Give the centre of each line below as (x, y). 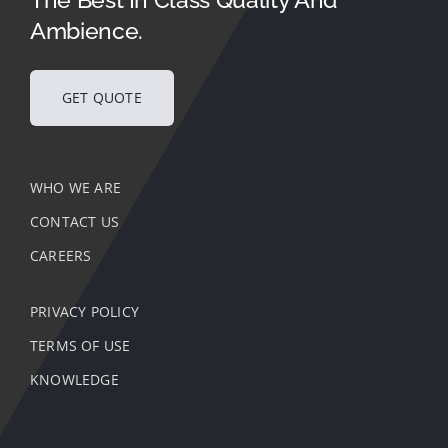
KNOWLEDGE (74, 379)
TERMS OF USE (80, 345)
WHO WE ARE (75, 187)
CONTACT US (74, 221)
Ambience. (86, 30)
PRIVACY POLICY (84, 311)
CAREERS (60, 255)
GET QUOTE (101, 97)
